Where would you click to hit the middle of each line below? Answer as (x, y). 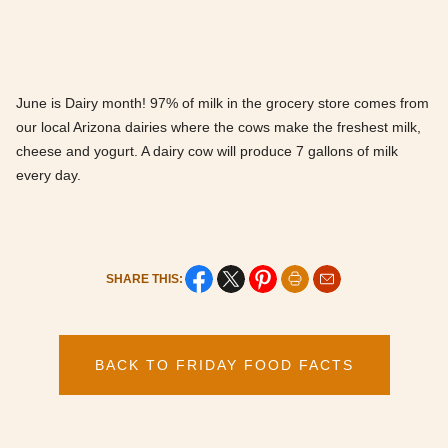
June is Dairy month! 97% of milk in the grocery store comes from (222, 102)
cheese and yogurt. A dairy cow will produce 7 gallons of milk (207, 150)
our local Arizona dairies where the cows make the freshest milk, (218, 126)
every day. (48, 174)
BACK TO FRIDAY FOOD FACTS (224, 364)
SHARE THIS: (144, 278)
